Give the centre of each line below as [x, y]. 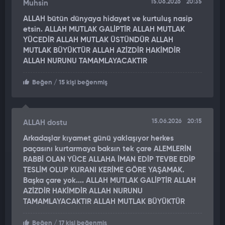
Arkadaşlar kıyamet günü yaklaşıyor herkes [98, 139]
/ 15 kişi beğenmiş [80, 83]
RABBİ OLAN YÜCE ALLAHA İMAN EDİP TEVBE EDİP [109, 160]
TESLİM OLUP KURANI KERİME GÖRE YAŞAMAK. [104, 170]
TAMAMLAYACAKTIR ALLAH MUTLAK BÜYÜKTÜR [104, 202]
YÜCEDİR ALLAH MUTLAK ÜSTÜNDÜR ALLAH [98, 40]
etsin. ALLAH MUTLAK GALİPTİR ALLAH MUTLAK [104, 30]
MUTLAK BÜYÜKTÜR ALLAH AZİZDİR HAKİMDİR [102, 51]
